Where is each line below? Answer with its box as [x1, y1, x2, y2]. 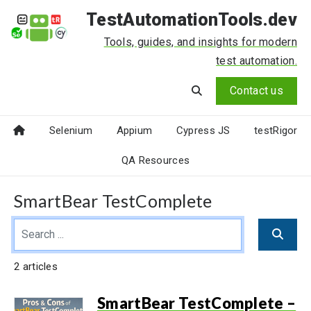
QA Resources [121, 154, 190, 167]
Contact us [230, 84, 283, 97]
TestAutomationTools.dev [86, 10, 297, 30]
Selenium [49, 124, 93, 137]
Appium [116, 124, 153, 137]
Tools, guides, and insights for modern [103, 35, 297, 49]
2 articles [14, 260, 58, 273]
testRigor [254, 124, 298, 137]
